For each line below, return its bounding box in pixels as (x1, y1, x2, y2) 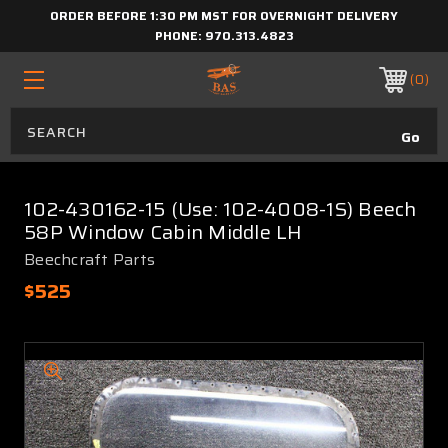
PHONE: (154, 26, 205, 45)
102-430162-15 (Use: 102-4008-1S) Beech (24, 193, 417, 225)
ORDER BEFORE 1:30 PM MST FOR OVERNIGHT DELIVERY (50, 6, 398, 25)
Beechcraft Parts (24, 247, 155, 272)
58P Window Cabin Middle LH (24, 216, 303, 248)
